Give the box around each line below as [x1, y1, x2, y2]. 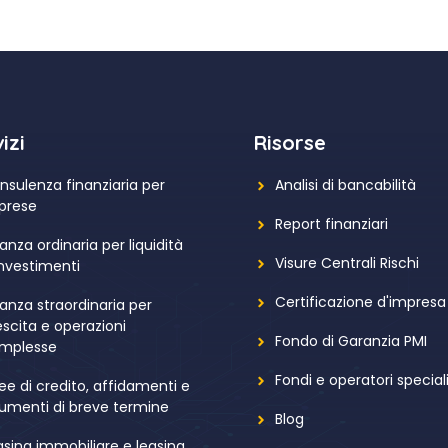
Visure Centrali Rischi [275, 253, 419, 273]
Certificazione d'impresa [275, 292, 446, 312]
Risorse [254, 130, 326, 155]
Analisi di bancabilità [275, 175, 416, 195]
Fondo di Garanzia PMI [275, 331, 427, 351]
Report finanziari [275, 214, 388, 234]
